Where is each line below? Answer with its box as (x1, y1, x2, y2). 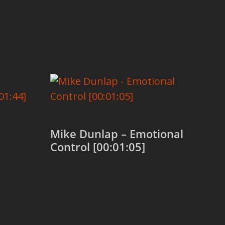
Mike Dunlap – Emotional (50, 126, 184, 142)
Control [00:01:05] (50, 139, 146, 155)
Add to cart (65, 176, 108, 188)
